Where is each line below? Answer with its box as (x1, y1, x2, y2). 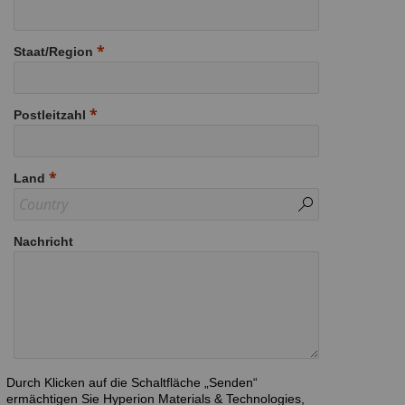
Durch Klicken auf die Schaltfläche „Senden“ (6, 374, 258, 390)
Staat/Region (14, 43, 93, 59)
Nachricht (14, 233, 73, 249)
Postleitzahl (14, 107, 86, 122)
